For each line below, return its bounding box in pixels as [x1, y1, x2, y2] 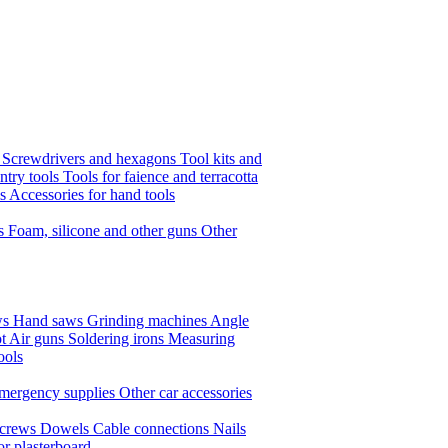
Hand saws [13, 312, 87, 330]
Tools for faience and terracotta [63, 168, 258, 186]
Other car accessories [119, 384, 252, 402]
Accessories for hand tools [9, 186, 175, 204]
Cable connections [93, 420, 213, 438]
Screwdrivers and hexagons [2, 150, 180, 168]
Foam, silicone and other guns [8, 222, 201, 240]
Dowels [40, 420, 93, 438]
